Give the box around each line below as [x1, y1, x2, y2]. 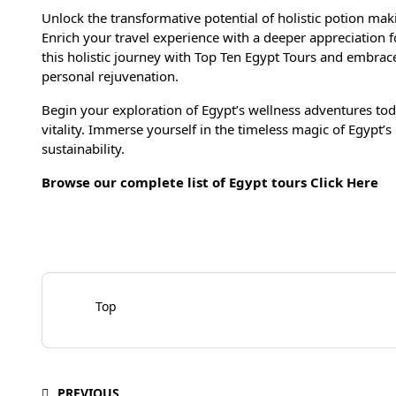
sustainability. [42, 140, 128, 158]
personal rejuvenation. [42, 67, 182, 86]
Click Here [310, 173, 378, 192]
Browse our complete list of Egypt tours [42, 173, 310, 192]
